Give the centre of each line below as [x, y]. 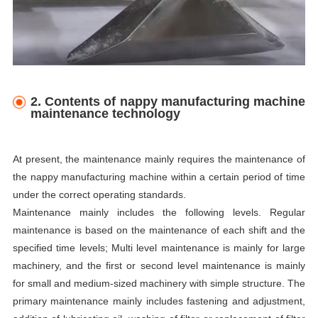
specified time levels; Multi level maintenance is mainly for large [159, 247]
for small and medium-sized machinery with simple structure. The [159, 283]
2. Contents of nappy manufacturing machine [168, 101]
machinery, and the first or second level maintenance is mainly [159, 265]
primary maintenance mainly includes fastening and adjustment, [159, 301]
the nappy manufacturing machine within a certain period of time [159, 176]
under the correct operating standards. [99, 194]
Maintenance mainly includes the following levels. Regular [159, 212]
